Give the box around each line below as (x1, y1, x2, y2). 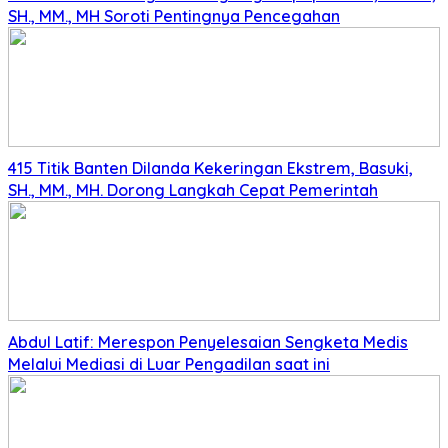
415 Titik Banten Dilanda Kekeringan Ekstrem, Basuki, (8, 158, 413, 179)
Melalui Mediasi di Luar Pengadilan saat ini (8, 354, 330, 375)
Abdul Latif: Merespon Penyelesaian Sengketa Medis (8, 332, 408, 353)
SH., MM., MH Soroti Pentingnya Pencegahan (8, 6, 340, 27)
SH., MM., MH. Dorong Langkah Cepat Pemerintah (8, 180, 378, 201)
